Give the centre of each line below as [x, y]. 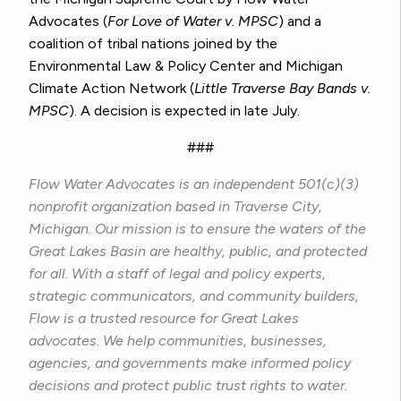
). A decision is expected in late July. [184, 111]
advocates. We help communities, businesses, [178, 341]
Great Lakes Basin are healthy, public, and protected [198, 252]
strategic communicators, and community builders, [194, 296]
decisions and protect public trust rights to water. [188, 386]
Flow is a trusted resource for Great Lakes [164, 319]
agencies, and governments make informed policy [190, 363]
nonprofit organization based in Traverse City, [175, 207]
